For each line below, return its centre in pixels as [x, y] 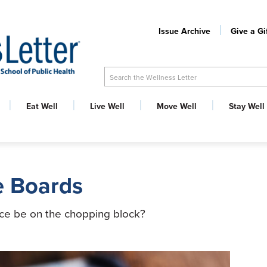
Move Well [177, 106]
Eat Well [42, 106]
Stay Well [247, 106]
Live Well [107, 106]
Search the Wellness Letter [153, 77]
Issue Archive [184, 31]
